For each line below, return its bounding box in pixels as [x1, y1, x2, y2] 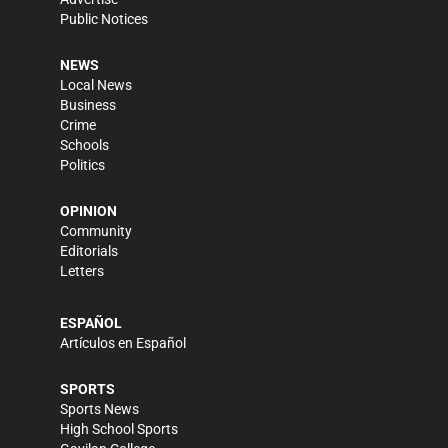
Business [60, 97, 116, 114]
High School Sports [60, 421, 178, 438]
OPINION [60, 203, 117, 220]
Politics [60, 157, 105, 174]
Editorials [60, 243, 118, 260]
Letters [60, 263, 104, 280]
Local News [60, 77, 132, 94]
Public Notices [60, 11, 148, 28]
